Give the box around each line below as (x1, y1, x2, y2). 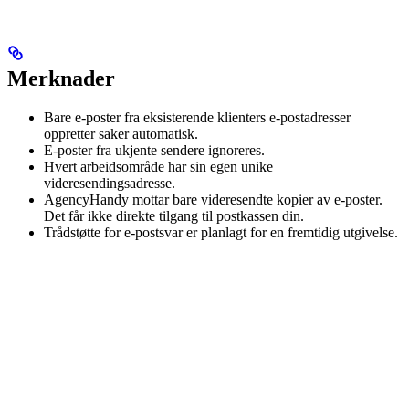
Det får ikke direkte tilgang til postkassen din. (44, 207, 304, 224)
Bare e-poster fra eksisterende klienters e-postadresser (44, 109, 351, 125)
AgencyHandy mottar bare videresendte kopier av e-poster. (44, 191, 383, 207)
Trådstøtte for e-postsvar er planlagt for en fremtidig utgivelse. (44, 224, 398, 240)
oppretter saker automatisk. (44, 125, 198, 142)
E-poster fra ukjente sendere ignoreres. (44, 142, 265, 158)
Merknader (7, 66, 115, 90)
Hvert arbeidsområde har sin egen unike (44, 158, 273, 174)
